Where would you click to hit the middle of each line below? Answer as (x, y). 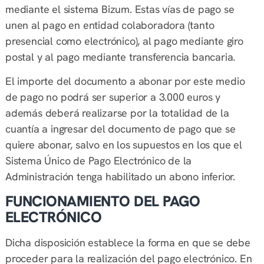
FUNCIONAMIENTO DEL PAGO (103, 201)
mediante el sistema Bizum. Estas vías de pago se (120, 9)
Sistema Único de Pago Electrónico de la (98, 161)
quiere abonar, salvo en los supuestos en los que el (123, 145)
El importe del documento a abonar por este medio (125, 81)
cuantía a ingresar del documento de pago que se (120, 129)
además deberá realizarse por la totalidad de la (117, 113)
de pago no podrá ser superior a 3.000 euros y (113, 97)
